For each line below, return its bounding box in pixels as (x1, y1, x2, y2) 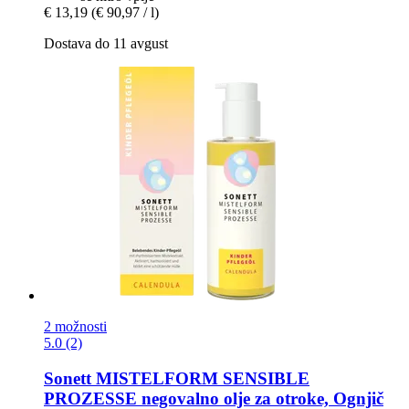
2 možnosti (44, 319, 107, 335)
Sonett (44, 369, 91, 389)
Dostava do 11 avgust (44, 36, 168, 52)
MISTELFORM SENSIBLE (91, 369, 309, 389)
